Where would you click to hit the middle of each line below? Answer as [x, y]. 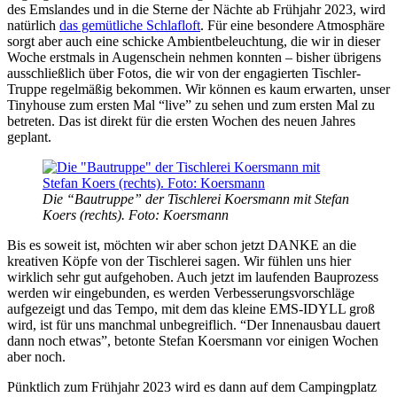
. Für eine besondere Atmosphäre [292, 25]
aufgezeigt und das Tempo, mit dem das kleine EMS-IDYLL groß [191, 308]
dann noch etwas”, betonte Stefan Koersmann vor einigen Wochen [193, 340]
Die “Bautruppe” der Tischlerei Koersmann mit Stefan [196, 198]
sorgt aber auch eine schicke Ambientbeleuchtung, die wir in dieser [194, 41]
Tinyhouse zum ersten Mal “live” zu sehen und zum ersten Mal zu [191, 105]
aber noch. [36, 356]
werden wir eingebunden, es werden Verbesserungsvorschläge [181, 292]
